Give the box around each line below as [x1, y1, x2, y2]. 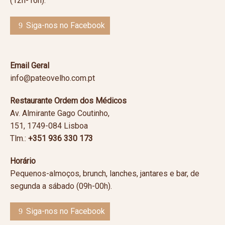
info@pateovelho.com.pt [10, 73, 95, 83]
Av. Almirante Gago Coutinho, [10, 108, 109, 118]
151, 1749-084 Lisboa [10, 121, 88, 131]
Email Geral [10, 61, 53, 70]
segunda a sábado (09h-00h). [10, 181, 112, 191]
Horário [10, 156, 36, 166]
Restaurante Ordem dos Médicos [10, 96, 127, 105]
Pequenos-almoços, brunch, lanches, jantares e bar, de [10, 169, 199, 178]
